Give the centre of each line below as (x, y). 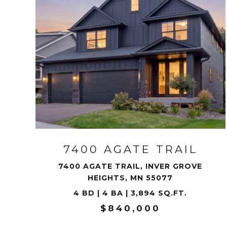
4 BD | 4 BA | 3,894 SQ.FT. (130, 193)
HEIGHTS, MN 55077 (130, 178)
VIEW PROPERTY (130, 98)
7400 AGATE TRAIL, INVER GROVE (130, 166)
